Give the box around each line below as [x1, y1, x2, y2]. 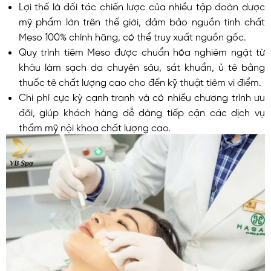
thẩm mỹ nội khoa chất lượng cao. [18, 121, 171, 131]
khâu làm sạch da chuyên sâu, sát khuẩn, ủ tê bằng [18, 60, 265, 71]
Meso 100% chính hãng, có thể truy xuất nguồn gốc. [18, 30, 246, 41]
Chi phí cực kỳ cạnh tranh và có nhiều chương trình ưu [18, 91, 265, 101]
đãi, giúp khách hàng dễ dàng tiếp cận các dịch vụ [18, 106, 265, 116]
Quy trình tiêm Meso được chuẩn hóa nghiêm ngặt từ [18, 45, 265, 56]
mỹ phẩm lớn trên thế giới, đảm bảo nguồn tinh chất [18, 15, 265, 25]
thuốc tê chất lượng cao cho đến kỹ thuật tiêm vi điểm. [18, 76, 261, 86]
